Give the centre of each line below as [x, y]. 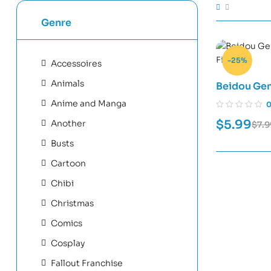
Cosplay [68, 243]
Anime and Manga [89, 103]
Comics [67, 223]
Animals [67, 83]
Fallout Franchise [87, 263]
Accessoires [76, 63]
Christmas [72, 203]
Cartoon [68, 163]
